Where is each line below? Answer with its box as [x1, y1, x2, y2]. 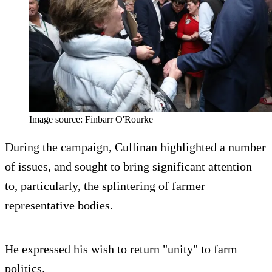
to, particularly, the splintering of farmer [5, 178, 205, 192]
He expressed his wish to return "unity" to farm [5, 242, 237, 256]
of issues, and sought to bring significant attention [5, 159, 252, 173]
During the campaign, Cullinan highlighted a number [5, 140, 266, 154]
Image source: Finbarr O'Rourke [29, 114, 153, 124]
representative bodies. [5, 198, 113, 212]
